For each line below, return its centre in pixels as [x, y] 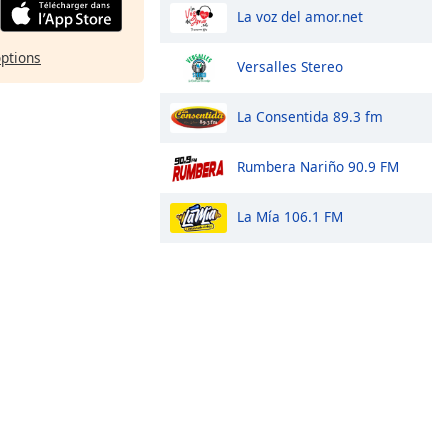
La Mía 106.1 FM [290, 216]
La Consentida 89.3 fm [310, 116]
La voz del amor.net [300, 16]
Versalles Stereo [290, 66]
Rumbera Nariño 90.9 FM [318, 166]
